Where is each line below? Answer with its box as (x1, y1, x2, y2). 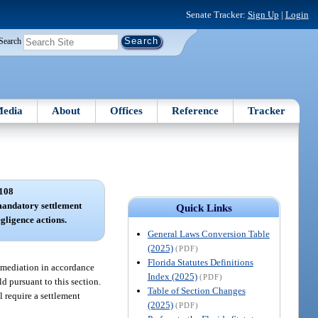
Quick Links (175, 202, 232, 214)
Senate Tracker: (185, 9, 248, 20)
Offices (109, 104, 143, 116)
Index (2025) (147, 270, 197, 282)
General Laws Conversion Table (147, 228, 270, 239)
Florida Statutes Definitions (147, 256, 253, 268)
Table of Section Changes (147, 285, 246, 296)
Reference (172, 104, 219, 116)
